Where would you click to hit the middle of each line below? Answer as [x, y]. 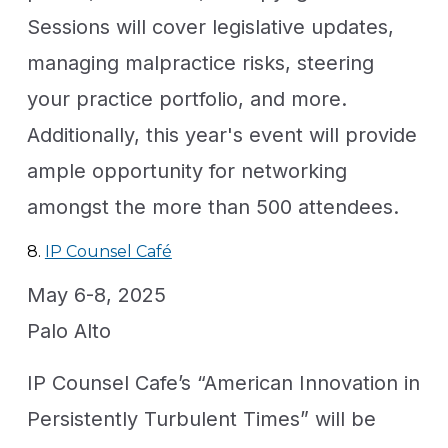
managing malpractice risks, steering [200, 62]
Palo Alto [68, 330]
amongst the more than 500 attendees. [212, 206]
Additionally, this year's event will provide [221, 134]
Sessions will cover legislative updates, [210, 26]
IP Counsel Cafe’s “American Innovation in [223, 382]
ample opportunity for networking [186, 170]
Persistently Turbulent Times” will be [201, 418]
